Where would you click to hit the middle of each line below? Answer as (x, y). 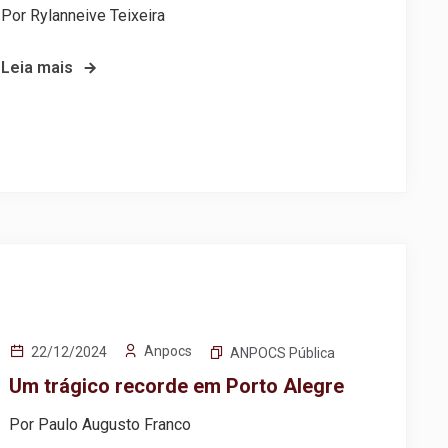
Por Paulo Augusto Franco (100, 424)
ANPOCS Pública (283, 352)
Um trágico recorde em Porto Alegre (177, 385)
